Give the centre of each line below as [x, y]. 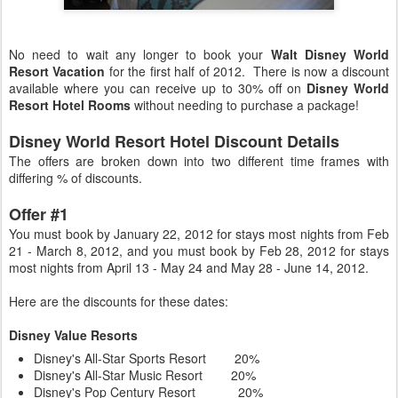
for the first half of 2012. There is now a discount [247, 71]
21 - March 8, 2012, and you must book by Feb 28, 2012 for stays [199, 251]
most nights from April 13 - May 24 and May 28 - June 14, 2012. [189, 267]
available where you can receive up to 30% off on [158, 88]
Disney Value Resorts [73, 335]
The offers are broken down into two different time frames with [199, 161]
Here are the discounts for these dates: [119, 301]
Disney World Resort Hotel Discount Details [174, 141]
